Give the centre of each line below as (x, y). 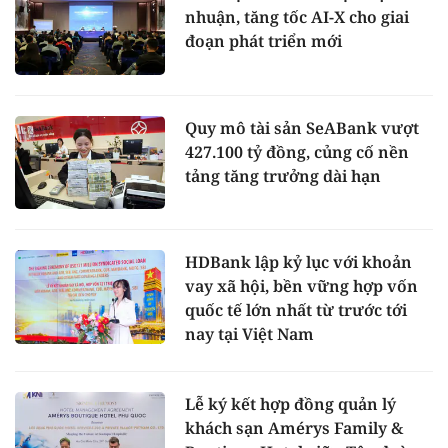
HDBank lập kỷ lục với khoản (298, 262)
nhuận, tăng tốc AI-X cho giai (297, 16)
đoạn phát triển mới (263, 40)
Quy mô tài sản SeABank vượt (302, 127)
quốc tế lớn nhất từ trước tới (296, 310)
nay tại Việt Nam (249, 334)
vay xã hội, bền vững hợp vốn (301, 286)
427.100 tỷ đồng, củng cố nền (297, 151)
